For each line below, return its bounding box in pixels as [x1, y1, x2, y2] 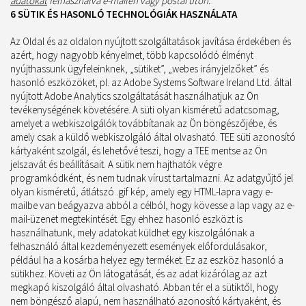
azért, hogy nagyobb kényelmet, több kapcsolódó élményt [10, 48, 253, 61]
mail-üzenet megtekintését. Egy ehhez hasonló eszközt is [10, 212, 242, 225]
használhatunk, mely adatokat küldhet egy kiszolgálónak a [10, 226, 255, 239]
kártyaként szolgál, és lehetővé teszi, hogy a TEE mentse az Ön [10, 144, 267, 157]
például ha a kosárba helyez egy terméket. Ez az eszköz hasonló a [10, 253, 283, 266]
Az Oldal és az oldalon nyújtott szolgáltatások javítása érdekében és [10, 35, 291, 48]
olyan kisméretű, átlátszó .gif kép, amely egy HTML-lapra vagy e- [10, 185, 273, 198]
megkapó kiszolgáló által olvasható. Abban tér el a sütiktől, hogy [10, 281, 279, 294]
